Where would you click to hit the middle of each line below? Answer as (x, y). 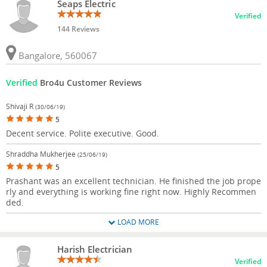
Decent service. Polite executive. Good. (83, 133)
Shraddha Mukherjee (42, 154)
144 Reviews (78, 29)
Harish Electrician (94, 249)
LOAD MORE (137, 222)
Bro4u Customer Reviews (90, 82)
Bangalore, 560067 (57, 55)
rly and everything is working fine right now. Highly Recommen (131, 191)
